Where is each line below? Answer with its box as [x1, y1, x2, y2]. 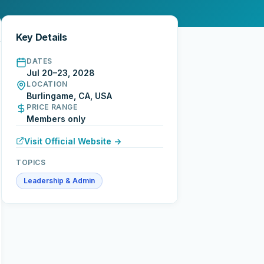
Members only [27, 113, 85, 124]
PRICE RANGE [27, 102, 78, 111]
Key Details [16, 31, 67, 43]
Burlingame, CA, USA [27, 90, 112, 101]
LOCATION [27, 79, 68, 88]
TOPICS [16, 157, 46, 167]
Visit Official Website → [24, 136, 121, 146]
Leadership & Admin [24, 176, 95, 185]
